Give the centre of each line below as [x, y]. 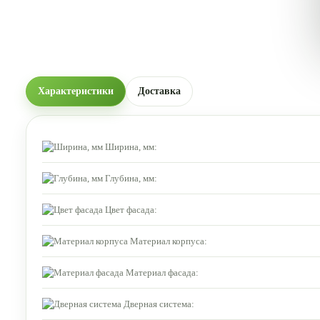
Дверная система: [159, 304]
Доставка [159, 91]
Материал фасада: [162, 272]
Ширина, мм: [131, 146]
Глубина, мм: [131, 178]
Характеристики [76, 91]
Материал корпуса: [169, 241]
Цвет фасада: [131, 209]
